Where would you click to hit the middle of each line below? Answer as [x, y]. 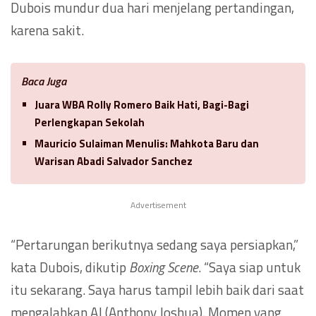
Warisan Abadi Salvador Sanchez [114, 161]
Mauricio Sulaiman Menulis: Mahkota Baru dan [147, 143]
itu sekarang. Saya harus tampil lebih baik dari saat [157, 289]
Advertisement [158, 205]
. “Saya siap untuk [249, 267]
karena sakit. [47, 30]
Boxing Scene [164, 267]
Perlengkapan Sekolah [90, 122]
